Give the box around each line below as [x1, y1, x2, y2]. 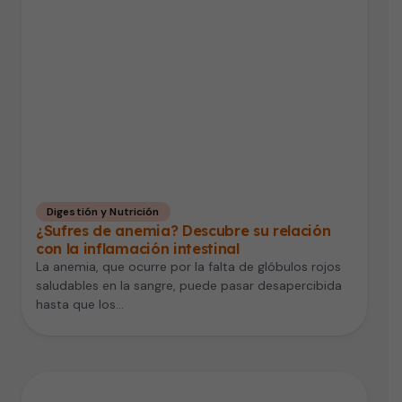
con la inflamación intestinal [36, 240, 240, 258]
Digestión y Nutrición [47, 205, 160, 220]
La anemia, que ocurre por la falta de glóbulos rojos [36, 258, 341, 275]
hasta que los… [36, 296, 124, 313]
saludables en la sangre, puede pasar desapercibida [36, 277, 342, 294]
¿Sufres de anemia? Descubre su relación [36, 222, 331, 240]
